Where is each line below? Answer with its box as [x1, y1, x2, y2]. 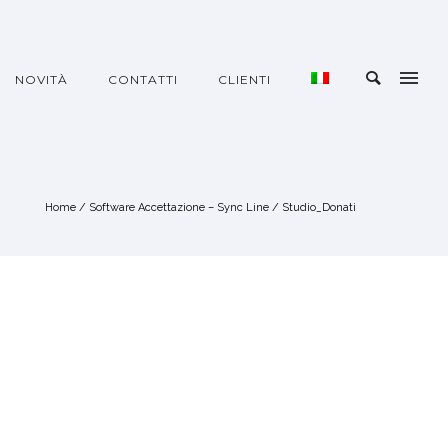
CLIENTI [218, 72, 271, 87]
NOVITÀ [15, 72, 68, 87]
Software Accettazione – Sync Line [89, 201, 269, 214]
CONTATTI [108, 72, 178, 87]
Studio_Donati [282, 201, 356, 214]
